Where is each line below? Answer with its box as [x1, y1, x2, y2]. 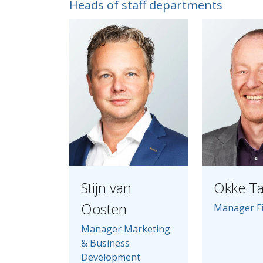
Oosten [81, 199, 127, 218]
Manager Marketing [81, 222, 170, 235]
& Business [81, 237, 130, 249]
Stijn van [81, 178, 131, 197]
